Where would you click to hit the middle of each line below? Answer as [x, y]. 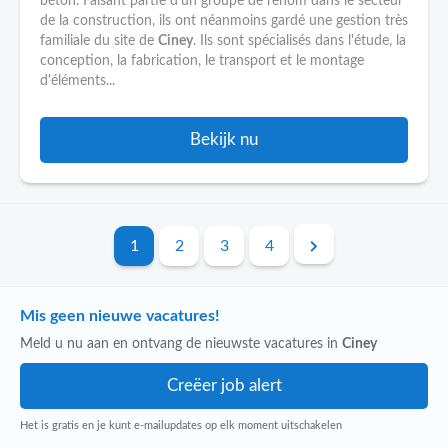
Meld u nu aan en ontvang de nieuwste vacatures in [181, 344]
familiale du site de [99, 41]
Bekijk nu [224, 139]
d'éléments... [77, 81]
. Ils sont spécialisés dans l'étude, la [299, 41]
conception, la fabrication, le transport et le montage [202, 61]
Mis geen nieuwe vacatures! [120, 316]
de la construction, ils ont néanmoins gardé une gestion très [224, 21]
